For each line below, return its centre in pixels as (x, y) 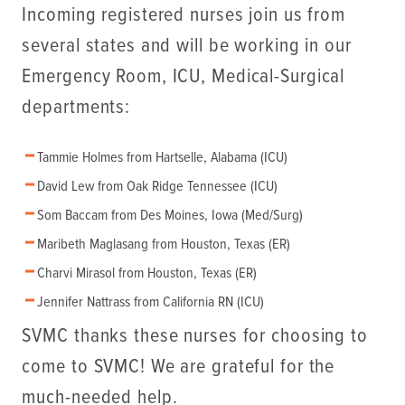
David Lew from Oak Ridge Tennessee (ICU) (157, 187)
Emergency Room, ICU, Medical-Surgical (184, 77)
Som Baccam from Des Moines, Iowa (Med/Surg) (170, 216)
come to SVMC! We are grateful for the (179, 367)
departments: (76, 108)
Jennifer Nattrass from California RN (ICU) (150, 303)
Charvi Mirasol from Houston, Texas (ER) (146, 274)
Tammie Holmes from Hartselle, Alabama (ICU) (162, 158)
